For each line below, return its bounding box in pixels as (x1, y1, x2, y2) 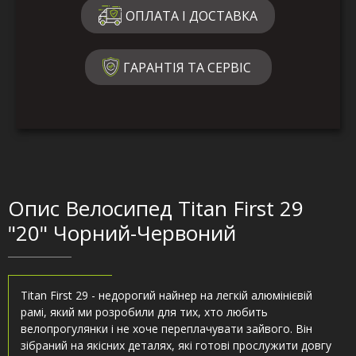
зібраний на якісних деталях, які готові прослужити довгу (21, 338, 331, 354)
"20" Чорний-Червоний (8, 219, 236, 248)
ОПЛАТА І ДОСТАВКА (126, 6, 257, 25)
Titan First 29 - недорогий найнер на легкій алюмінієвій (21, 288, 312, 304)
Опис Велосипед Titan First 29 (8, 194, 304, 223)
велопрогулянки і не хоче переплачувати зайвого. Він (21, 321, 312, 337)
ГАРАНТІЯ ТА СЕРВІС (122, 58, 251, 76)
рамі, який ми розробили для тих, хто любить (21, 304, 268, 320)
